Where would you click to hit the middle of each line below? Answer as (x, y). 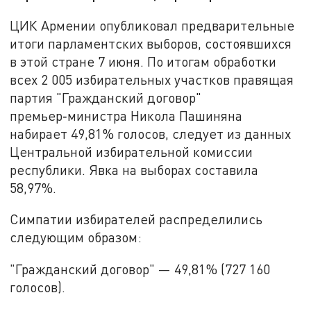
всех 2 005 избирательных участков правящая (152, 79)
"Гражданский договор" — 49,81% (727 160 (140, 269)
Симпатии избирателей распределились (136, 219)
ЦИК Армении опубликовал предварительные (152, 25)
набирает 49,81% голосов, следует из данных (151, 133)
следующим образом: (76, 237)
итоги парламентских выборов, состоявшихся (151, 43)
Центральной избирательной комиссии (132, 151)
